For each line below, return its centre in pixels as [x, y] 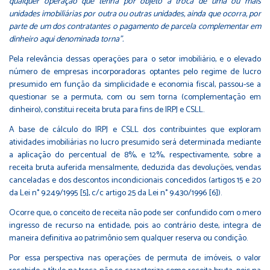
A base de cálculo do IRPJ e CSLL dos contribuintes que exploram [135, 130]
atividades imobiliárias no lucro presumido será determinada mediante [135, 143]
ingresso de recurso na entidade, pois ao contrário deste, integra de [135, 226]
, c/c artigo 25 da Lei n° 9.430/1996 [149, 193]
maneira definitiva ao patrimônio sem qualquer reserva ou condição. [128, 239]
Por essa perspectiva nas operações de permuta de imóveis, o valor [135, 259]
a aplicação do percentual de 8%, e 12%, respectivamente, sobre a [135, 155]
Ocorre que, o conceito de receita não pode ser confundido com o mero [135, 213]
